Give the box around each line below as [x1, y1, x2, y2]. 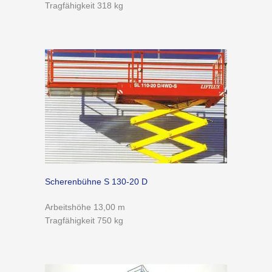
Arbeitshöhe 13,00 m [45, 202, 125, 212]
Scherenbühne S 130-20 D [45, 177, 148, 186]
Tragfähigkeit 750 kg [45, 216, 123, 225]
